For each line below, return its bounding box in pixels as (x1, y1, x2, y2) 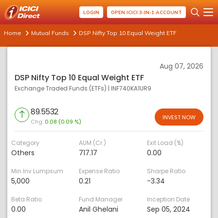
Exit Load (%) (146, 139, 183, 147)
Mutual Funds (31, 29, 69, 36)
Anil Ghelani (79, 204, 119, 214)
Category (11, 139, 39, 147)
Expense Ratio (79, 167, 120, 175)
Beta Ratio (11, 195, 42, 203)
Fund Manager (79, 195, 123, 203)
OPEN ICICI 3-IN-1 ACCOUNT (111, 9, 182, 16)
